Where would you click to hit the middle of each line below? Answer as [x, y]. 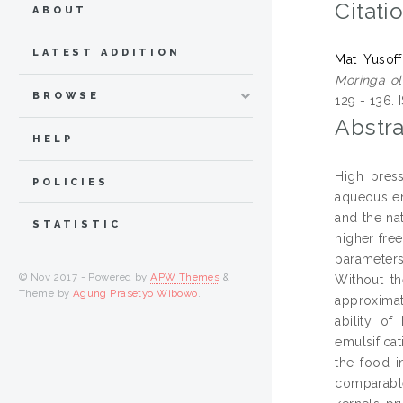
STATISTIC [77, 225]
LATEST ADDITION [107, 53]
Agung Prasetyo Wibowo [135, 294]
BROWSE [67, 96]
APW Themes [185, 278]
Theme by [46, 294]
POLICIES [71, 182]
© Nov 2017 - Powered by [85, 278]
